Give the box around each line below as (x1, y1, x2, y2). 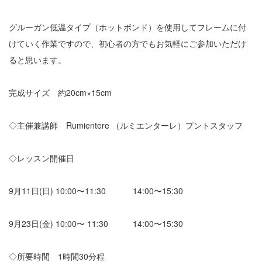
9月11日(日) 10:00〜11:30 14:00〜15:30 (9, 184, 183, 196)
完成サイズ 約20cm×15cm (9, 86, 112, 98)
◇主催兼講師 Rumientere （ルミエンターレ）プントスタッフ (9, 119, 243, 131)
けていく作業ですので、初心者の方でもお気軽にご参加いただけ (9, 37, 246, 49)
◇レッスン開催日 (9, 151, 74, 164)
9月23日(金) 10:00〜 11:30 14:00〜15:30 (9, 217, 183, 229)
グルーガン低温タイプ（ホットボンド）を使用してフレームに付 (9, 20, 246, 33)
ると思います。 (9, 53, 66, 65)
